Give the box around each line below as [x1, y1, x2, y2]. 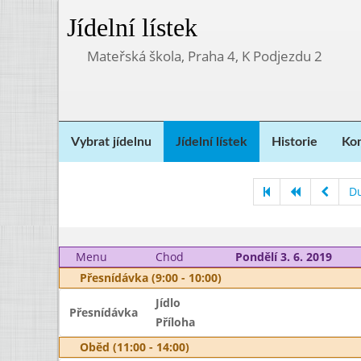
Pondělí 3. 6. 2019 [234, 249, 332, 264]
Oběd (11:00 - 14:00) [80, 339, 189, 355]
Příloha [155, 314, 195, 330]
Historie [272, 135, 317, 148]
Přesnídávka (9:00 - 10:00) [80, 270, 222, 285]
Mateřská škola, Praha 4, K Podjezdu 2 [87, 47, 322, 65]
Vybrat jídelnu [71, 135, 151, 148]
